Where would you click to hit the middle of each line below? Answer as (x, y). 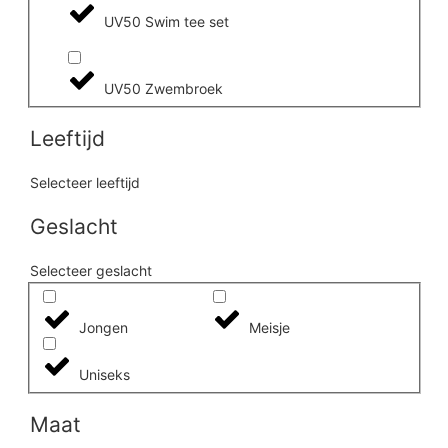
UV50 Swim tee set (166, 22)
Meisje (270, 327)
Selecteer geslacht (91, 271)
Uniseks (104, 374)
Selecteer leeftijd (85, 183)
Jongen (103, 327)
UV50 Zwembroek (163, 89)
